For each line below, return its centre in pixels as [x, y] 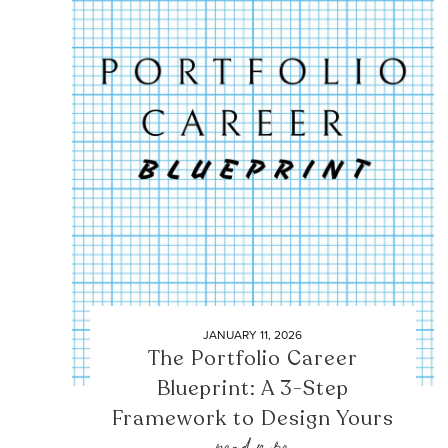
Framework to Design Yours [252, 418]
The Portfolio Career [252, 358]
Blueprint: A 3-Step [252, 388]
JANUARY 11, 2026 [253, 334]
